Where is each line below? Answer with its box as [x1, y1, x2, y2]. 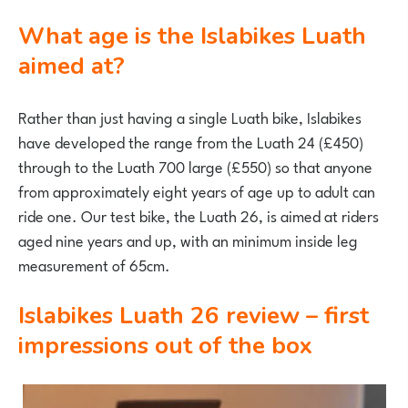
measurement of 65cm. [18, 251, 170, 277]
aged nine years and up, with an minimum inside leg [18, 227, 358, 252]
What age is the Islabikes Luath [18, 20, 46, 52]
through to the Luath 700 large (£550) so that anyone [18, 153, 372, 178]
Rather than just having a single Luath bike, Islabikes [18, 104, 362, 129]
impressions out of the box [18, 330, 312, 362]
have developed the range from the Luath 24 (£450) [18, 128, 363, 154]
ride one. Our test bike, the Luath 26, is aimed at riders [18, 202, 379, 228]
